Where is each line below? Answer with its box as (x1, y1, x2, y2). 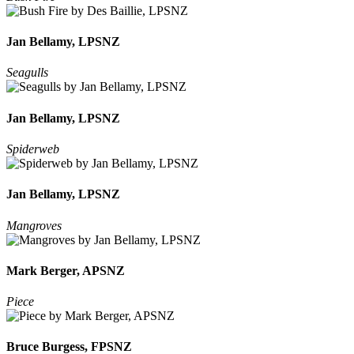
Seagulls (6, 66, 48, 80)
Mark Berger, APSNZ (6, 263, 125, 277)
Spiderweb (6, 142, 59, 156)
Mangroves (6, 218, 62, 232)
